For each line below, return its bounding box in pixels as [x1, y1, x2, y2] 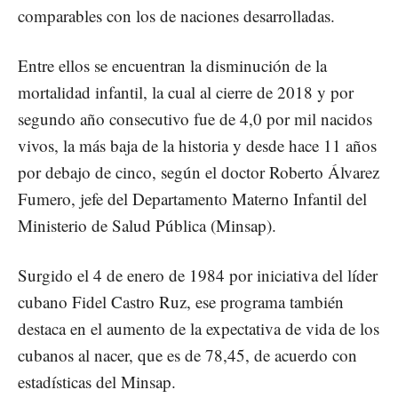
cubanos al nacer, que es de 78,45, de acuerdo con [18, 343, 357, 366]
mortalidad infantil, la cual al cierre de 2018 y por [18, 80, 354, 103]
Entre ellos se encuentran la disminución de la [18, 53, 327, 76]
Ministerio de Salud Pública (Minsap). [18, 213, 276, 236]
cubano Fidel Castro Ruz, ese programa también [18, 290, 344, 313]
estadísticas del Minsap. [18, 370, 176, 393]
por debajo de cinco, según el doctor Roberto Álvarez [18, 160, 379, 183]
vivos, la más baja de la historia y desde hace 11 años [18, 133, 377, 156]
